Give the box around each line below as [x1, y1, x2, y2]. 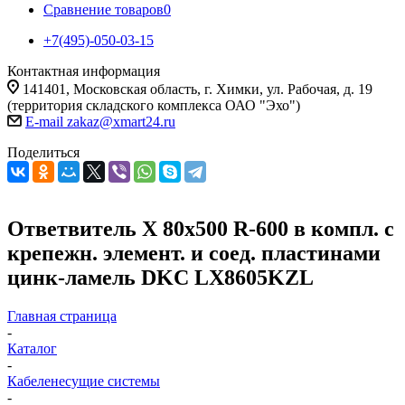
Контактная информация [7, 63, 160, 79]
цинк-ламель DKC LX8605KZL [7, 265, 314, 289]
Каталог [7, 340, 57, 356]
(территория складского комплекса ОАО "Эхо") [7, 98, 300, 113]
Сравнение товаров [43, 2, 164, 17]
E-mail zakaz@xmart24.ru [25, 114, 175, 129]
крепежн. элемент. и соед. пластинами [7, 240, 381, 265]
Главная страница [7, 307, 117, 324]
